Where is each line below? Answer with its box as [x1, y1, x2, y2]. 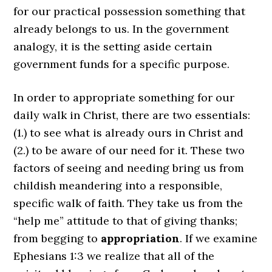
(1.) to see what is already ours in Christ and [13, 126, 244, 140]
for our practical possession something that [13, 4, 246, 18]
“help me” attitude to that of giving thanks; [13, 214, 238, 228]
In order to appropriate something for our [13, 90, 235, 104]
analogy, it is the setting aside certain [13, 39, 212, 53]
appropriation [101, 231, 180, 245]
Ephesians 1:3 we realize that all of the [13, 249, 215, 263]
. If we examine [180, 231, 258, 245]
